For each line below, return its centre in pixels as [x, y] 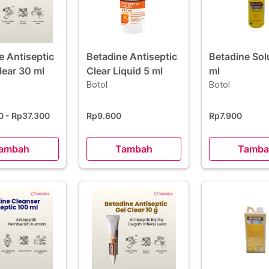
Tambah [134, 149]
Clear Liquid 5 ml [124, 71]
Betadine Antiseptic [131, 56]
